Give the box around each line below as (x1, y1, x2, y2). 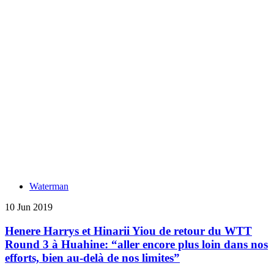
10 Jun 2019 (5, 201, 53, 212)
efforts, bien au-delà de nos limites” (5, 251, 180, 264)
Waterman (29, 180, 68, 191)
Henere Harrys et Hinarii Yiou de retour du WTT (5, 224, 252, 237)
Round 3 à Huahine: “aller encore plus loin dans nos (5, 237, 268, 251)
